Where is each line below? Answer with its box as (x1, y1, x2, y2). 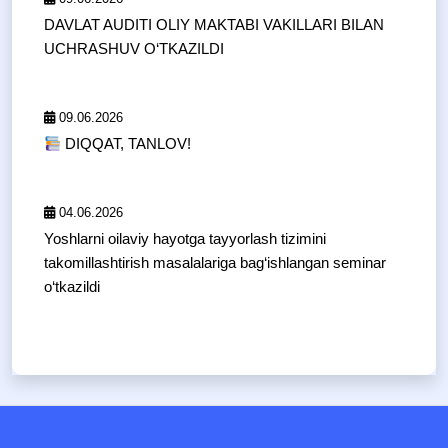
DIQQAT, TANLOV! (61, 135, 192, 153)
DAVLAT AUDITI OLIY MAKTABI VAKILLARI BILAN (44, 16, 384, 34)
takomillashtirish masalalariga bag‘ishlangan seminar (44, 254, 386, 272)
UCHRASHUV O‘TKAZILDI (44, 40, 224, 58)
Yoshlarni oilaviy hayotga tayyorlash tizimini (44, 230, 326, 248)
